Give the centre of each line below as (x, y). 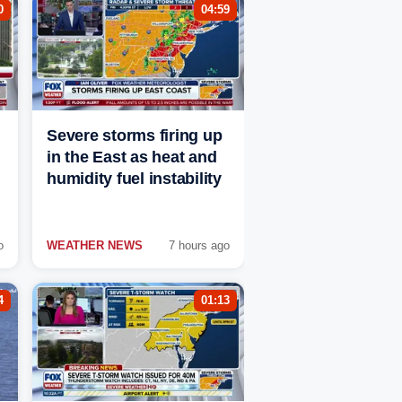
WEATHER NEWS (95, 246)
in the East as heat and (132, 157)
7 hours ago (199, 246)
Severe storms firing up (135, 136)
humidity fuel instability (134, 179)
